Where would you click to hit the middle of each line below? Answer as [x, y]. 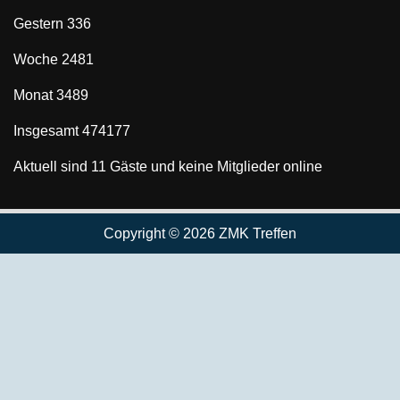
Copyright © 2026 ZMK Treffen [200, 233]
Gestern [40, 23]
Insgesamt [48, 130]
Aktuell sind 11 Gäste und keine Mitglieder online [168, 166]
